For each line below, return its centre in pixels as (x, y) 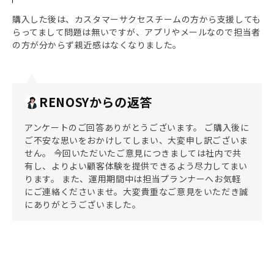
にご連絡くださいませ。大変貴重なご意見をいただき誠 (136, 191)
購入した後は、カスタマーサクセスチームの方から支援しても (137, 19)
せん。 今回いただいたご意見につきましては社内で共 (133, 153)
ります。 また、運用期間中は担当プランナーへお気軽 (133, 179)
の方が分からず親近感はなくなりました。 (97, 45)
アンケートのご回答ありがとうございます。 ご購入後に (137, 127)
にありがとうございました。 (83, 204)
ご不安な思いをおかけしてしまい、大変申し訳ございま (137, 140)
